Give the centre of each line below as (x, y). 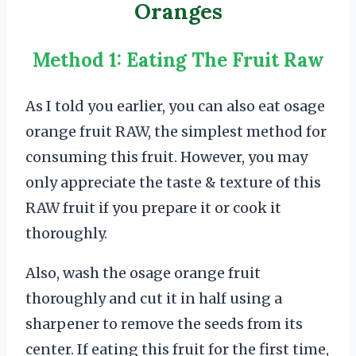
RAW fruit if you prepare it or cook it (153, 208)
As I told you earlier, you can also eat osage (175, 106)
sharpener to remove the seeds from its (164, 324)
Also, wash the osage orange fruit (143, 273)
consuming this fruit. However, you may (166, 157)
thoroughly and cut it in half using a (154, 299)
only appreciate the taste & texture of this (173, 183)
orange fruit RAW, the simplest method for (176, 132)
